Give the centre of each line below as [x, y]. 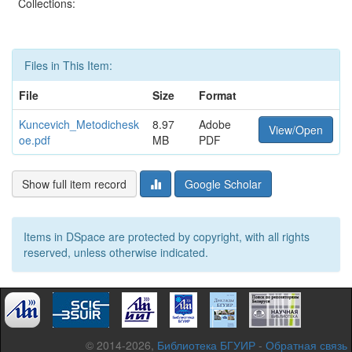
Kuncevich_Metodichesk [79, 124]
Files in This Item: [68, 65]
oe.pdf [35, 140]
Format [218, 95]
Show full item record [74, 184]
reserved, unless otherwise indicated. [116, 252]
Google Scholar [223, 184]
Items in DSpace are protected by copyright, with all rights [167, 236]
